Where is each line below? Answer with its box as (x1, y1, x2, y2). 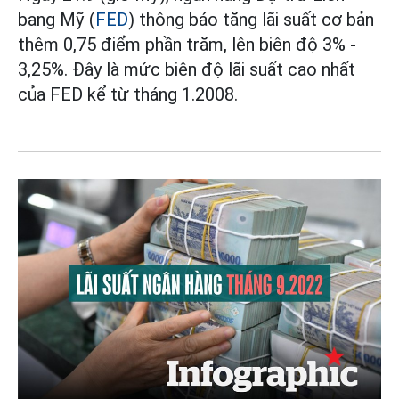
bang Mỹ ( (18, 8, 95, 30)
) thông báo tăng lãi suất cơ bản (128, 8, 374, 30)
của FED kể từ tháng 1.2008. (18, 83, 238, 105)
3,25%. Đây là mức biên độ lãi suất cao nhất (18, 58, 355, 80)
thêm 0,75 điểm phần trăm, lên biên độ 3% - (18, 33, 356, 55)
